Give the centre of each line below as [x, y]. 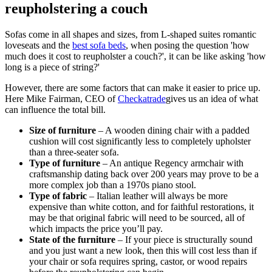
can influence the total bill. [55, 110]
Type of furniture [66, 163]
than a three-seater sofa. [74, 152]
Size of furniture [63, 131]
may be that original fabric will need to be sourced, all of [137, 218]
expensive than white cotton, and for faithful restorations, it [141, 207]
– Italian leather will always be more [157, 196]
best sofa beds [99, 46]
